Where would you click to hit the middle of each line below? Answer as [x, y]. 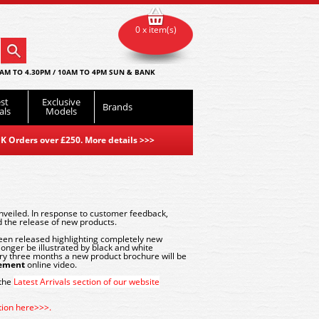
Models [61, 111]
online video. [51, 265]
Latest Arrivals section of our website [87, 282]
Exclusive [61, 102]
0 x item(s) [156, 30]
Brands [117, 107]
